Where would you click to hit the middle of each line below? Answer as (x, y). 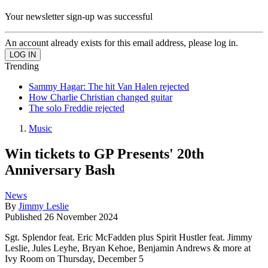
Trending (22, 66)
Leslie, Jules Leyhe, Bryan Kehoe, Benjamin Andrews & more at (128, 248)
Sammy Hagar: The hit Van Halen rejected (109, 86)
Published (25, 217)
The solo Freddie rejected (77, 108)
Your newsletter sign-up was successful (79, 16)
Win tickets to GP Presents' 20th (104, 153)
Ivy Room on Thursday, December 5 (74, 258)
